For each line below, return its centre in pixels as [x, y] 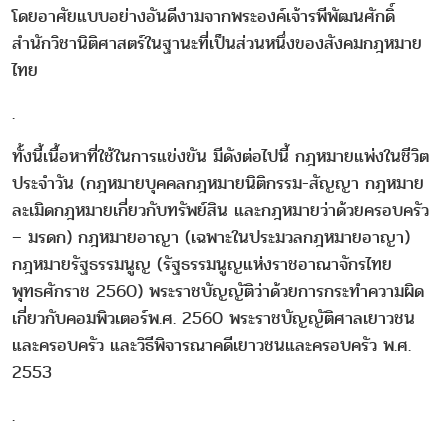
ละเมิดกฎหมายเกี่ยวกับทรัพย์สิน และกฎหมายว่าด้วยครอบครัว [220, 210]
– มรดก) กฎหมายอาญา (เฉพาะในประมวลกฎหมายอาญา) [211, 237]
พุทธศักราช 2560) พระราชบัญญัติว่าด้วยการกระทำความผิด [218, 291]
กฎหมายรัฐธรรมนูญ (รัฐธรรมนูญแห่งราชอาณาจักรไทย [202, 264]
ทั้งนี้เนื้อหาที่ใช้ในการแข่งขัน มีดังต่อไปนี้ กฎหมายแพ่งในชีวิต [220, 156]
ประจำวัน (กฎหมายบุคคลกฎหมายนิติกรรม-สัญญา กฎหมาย [218, 183]
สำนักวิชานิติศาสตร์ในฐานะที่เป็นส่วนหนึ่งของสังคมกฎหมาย [217, 43]
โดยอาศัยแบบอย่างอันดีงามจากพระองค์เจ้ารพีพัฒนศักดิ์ [203, 16]
